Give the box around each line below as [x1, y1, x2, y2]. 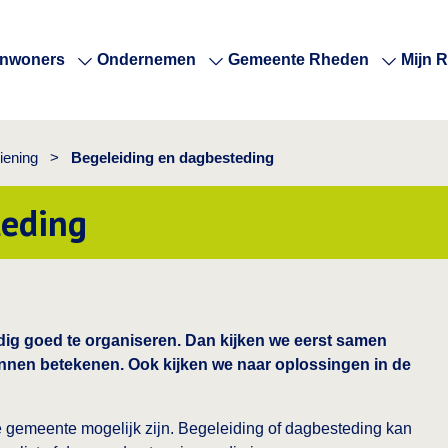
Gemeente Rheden [228, 51, 369, 68]
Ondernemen [97, 51, 196, 68]
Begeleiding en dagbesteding [71, 149, 274, 166]
